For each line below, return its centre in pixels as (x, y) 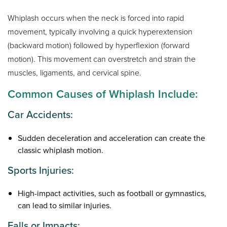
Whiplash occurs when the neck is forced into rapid (96, 18)
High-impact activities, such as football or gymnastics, (112, 193)
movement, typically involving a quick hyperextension (100, 32)
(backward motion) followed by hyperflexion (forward (99, 46)
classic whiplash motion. (61, 150)
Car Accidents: (41, 115)
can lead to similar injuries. (65, 205)
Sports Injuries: (41, 170)
